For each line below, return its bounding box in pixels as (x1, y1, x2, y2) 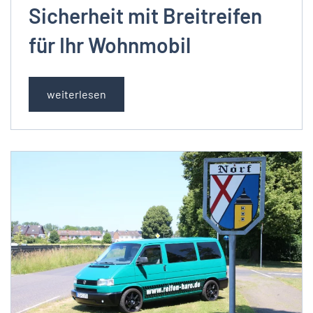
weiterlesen (47, 87, 106, 101)
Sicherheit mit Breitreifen (29, 3, 262, 28)
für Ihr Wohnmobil (29, 32, 191, 57)
